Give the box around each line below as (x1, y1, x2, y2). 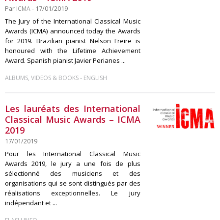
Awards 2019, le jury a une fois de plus (5, 159, 140, 168)
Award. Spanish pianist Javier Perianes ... (5, 56, 126, 65)
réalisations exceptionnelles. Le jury (5, 189, 140, 197)
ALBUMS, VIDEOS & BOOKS (5, 74, 79, 82)
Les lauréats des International (5, 103, 140, 114)
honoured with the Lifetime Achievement (5, 46, 140, 55)
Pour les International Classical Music (5, 149, 140, 158)
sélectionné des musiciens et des (5, 169, 140, 178)
